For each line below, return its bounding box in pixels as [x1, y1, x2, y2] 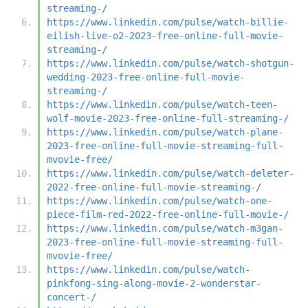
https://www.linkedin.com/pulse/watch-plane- [47, 126, 283, 137]
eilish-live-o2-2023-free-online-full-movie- [47, 30, 283, 41]
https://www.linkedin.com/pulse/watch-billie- [47, 16, 289, 27]
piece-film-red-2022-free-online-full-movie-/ [47, 208, 289, 220]
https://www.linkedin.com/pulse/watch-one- [47, 195, 272, 206]
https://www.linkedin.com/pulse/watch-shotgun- [47, 57, 294, 69]
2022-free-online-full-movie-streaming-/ [47, 181, 261, 192]
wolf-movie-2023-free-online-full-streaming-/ [47, 112, 289, 124]
